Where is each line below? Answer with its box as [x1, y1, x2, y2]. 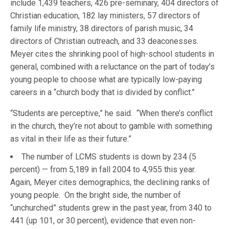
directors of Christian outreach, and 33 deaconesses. [10, 36, 198, 46]
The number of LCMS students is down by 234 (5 [21, 152, 196, 162]
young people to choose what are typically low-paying [10, 75, 202, 84]
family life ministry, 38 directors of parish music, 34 [10, 24, 193, 33]
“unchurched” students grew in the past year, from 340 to [10, 203, 212, 213]
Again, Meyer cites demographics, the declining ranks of [10, 177, 210, 187]
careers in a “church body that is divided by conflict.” [10, 87, 195, 97]
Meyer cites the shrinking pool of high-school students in [10, 49, 215, 59]
